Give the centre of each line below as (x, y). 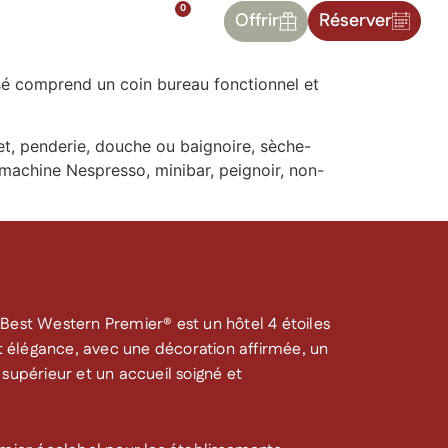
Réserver (356, 21)
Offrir (257, 21)
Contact (75, 16)
